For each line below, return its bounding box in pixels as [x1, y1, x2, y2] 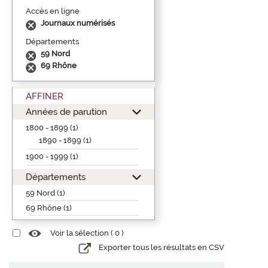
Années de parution [26, 106, 107, 117]
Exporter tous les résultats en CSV [99, 243, 224, 252]
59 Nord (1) [26, 188, 65, 197]
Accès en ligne [26, 6, 80, 16]
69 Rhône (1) [26, 203, 72, 212]
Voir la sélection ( [50, 229, 115, 238]
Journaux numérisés [41, 18, 115, 28]
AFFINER [26, 90, 63, 101]
